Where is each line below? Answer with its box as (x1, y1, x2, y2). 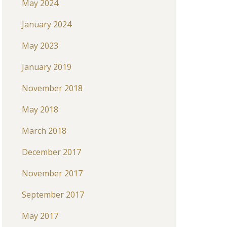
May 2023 (21, 40, 58, 51)
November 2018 (21, 83, 83, 94)
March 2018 (21, 125, 66, 136)
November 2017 (21, 168, 83, 179)
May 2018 (21, 104, 58, 115)
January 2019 (21, 61, 71, 72)
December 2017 (21, 146, 81, 158)
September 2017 (21, 189, 84, 200)
